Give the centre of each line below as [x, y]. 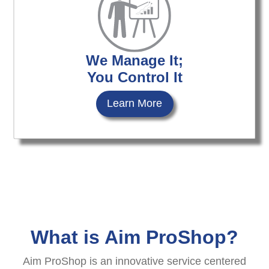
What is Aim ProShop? [134, 237]
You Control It [134, 77]
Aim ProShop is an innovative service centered [134, 261]
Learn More [134, 104]
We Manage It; [134, 60]
